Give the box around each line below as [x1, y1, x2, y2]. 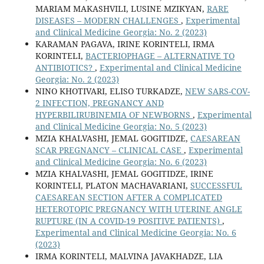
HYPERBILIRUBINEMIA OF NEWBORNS [35, 109, 193, 121]
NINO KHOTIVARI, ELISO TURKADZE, [35, 85, 185, 97]
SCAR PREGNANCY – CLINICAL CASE [35, 144, 184, 156]
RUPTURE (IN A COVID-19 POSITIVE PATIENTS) [35, 215, 222, 227]
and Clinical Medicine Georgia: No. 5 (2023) [35, 121, 207, 133]
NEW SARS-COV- [184, 85, 250, 97]
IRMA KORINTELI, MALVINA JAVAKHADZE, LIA [35, 250, 223, 262]
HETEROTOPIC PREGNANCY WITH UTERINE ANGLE [35, 203, 242, 215]
